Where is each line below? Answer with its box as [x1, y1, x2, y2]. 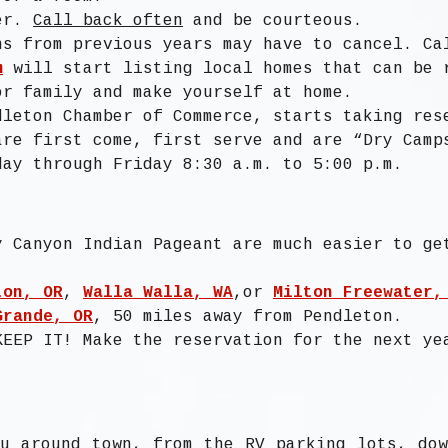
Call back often [33, 12, 184, 31]
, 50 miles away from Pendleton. [93, 308, 404, 327]
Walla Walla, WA [83, 284, 234, 303]
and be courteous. [183, 12, 364, 31]
